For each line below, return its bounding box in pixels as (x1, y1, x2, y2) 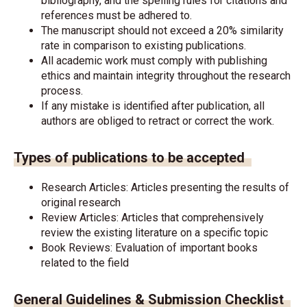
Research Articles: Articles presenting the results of (41, 181, 289, 194)
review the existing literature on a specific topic (41, 226, 268, 239)
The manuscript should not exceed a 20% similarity (41, 24, 284, 37)
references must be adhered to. (41, 9, 192, 22)
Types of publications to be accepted (14, 149, 245, 166)
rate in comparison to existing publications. (41, 39, 246, 52)
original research (41, 196, 121, 209)
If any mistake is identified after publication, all (41, 99, 265, 112)
